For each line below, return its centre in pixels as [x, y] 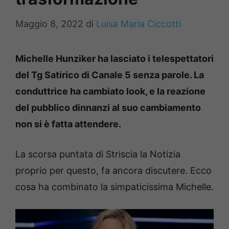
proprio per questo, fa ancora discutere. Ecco [113, 170]
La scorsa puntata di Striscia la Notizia [98, 154]
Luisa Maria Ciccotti [139, 24]
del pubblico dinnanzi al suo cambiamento [108, 108]
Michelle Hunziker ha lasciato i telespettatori [114, 59]
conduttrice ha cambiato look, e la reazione [110, 91]
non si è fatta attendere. [68, 124]
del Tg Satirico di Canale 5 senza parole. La [110, 75]
